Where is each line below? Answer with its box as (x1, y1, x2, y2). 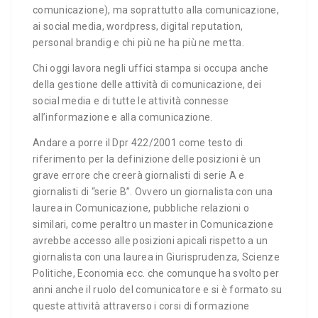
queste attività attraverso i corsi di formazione (33, 300, 250, 312)
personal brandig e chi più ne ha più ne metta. (33, 37, 244, 48)
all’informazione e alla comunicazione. (33, 111, 213, 123)
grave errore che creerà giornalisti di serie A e (33, 170, 245, 181)
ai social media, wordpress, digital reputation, (33, 21, 243, 32)
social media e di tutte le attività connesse (33, 95, 229, 106)
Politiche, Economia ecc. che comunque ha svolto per (33, 268, 280, 279)
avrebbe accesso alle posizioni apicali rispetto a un (33, 235, 268, 246)
